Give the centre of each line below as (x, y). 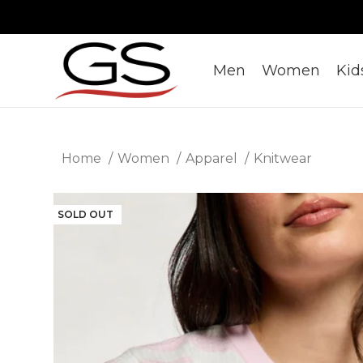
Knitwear (283, 158)
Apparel (213, 158)
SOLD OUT (85, 214)
